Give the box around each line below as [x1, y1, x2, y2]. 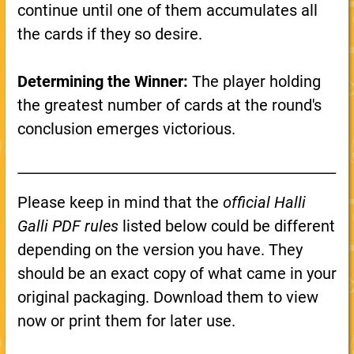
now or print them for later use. [17, 311, 235, 330]
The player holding [187, 72, 321, 91]
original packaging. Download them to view [17, 288, 318, 307]
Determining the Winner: [17, 72, 188, 91]
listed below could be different [118, 217, 335, 235]
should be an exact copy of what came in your [17, 264, 337, 283]
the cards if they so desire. [17, 24, 202, 43]
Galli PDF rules [17, 217, 119, 235]
